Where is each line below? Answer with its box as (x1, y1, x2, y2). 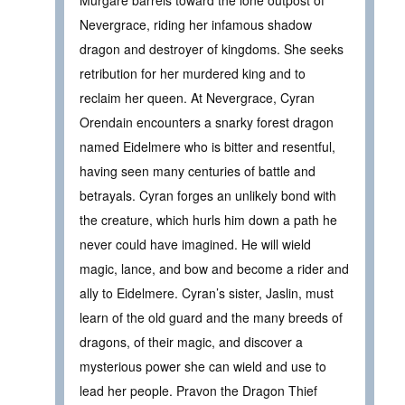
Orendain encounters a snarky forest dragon (80, 113, 334, 131)
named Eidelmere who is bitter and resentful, (80, 137, 335, 155)
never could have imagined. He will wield (80, 235, 311, 253)
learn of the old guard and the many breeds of (80, 308, 343, 326)
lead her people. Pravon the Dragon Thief (80, 381, 317, 400)
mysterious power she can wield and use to (80, 357, 326, 375)
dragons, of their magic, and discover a (80, 333, 303, 351)
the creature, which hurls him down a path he (80, 211, 337, 229)
